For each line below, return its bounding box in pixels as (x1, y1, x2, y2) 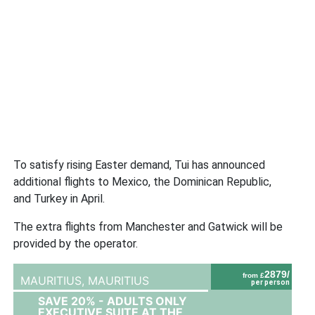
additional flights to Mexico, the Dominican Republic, (13, 174, 272, 188)
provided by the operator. (13, 236, 139, 250)
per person (251, 278, 290, 286)
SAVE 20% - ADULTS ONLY (38, 293, 188, 308)
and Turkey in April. (13, 191, 105, 205)
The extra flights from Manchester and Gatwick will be (13, 219, 283, 233)
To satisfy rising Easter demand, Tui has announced (13, 157, 266, 172)
